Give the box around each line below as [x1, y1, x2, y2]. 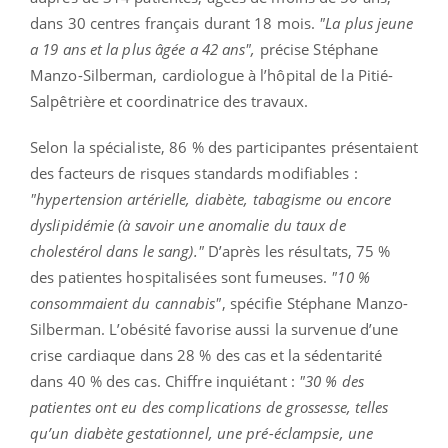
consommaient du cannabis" [30, 292, 222, 313]
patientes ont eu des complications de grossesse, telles [30, 396, 389, 417]
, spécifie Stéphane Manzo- [221, 292, 409, 313]
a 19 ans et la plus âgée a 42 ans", [30, 38, 256, 59]
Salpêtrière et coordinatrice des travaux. [30, 90, 309, 111]
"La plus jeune [319, 12, 414, 33]
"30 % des [299, 370, 364, 391]
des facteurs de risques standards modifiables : [30, 162, 358, 183]
